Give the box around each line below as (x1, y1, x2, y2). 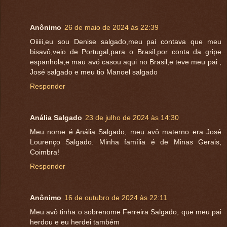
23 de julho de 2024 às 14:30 (85, 113, 179, 122)
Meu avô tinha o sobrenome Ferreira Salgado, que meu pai (30, 207, 221, 216)
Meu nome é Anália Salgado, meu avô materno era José (30, 128, 221, 136)
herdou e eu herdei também (30, 217, 120, 226)
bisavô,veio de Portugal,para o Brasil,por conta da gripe (30, 48, 221, 56)
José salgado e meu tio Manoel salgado (30, 68, 158, 77)
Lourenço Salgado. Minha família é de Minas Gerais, (30, 138, 221, 146)
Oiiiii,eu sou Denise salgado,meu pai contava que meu (30, 37, 221, 46)
